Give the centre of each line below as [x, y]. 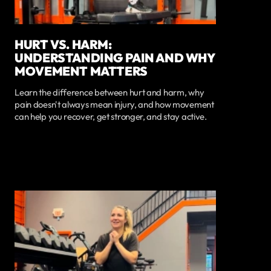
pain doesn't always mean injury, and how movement [114, 104]
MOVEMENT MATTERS [81, 70]
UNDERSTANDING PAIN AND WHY [115, 57]
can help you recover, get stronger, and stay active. [111, 116]
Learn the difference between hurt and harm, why [109, 92]
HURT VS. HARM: [63, 44]
